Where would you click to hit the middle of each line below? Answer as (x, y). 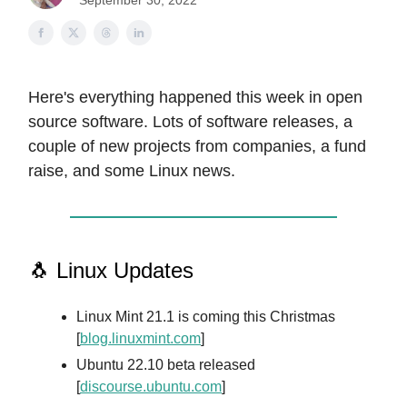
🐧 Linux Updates (111, 270)
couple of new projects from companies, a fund (197, 146)
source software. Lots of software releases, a (190, 122)
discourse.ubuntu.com (151, 387)
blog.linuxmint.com (140, 338)
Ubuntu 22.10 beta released (166, 365)
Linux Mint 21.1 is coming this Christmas (206, 317)
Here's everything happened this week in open (195, 97)
